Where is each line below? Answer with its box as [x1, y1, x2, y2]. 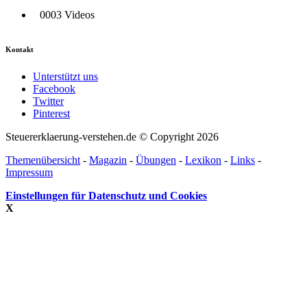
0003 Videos [40, 9, 95, 21]
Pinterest [33, 108, 70, 120]
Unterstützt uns [33, 71, 98, 83]
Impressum [5, 167, 53, 179]
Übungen [136, 154, 176, 167]
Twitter [33, 95, 64, 108]
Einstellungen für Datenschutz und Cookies [5, 190, 207, 202]
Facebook [33, 83, 75, 95]
